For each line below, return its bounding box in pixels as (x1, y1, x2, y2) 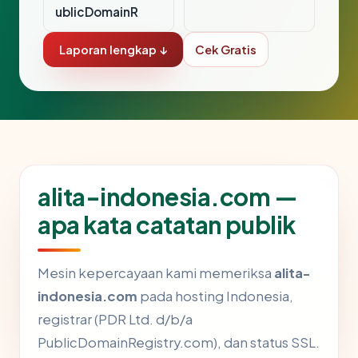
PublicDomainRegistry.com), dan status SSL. (38, 334, 320, 352)
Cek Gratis (195, 42, 257, 58)
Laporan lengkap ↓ (59, 42, 167, 58)
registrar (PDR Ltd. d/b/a (38, 311, 193, 328)
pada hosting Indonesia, (137, 288, 293, 305)
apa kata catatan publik (38, 209, 296, 241)
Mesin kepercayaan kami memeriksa (38, 265, 274, 282)
